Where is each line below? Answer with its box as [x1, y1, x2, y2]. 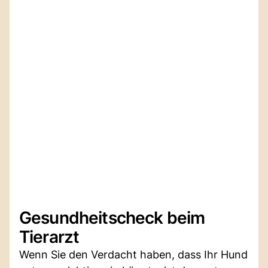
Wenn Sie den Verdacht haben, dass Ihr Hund [19, 248, 248, 261]
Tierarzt [19, 226, 80, 247]
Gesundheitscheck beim [19, 207, 205, 228]
